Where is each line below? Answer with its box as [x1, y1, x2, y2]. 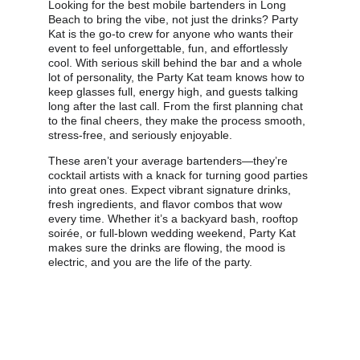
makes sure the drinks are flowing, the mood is [48, 241, 288, 254]
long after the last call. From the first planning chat [48, 100, 306, 112]
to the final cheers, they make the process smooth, [48, 114, 309, 127]
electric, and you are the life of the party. [48, 256, 252, 268]
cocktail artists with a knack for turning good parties [48, 169, 311, 182]
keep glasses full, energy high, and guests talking [48, 85, 301, 98]
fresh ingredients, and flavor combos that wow [48, 198, 285, 211]
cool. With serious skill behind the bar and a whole [48, 56, 305, 69]
